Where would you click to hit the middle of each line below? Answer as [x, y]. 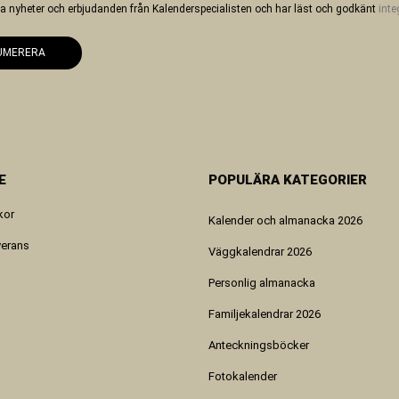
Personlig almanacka [262, 282]
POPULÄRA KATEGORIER [288, 179]
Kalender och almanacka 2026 [285, 220]
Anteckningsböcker [259, 345]
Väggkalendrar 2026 [260, 251]
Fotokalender [243, 376]
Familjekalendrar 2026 [265, 313]
